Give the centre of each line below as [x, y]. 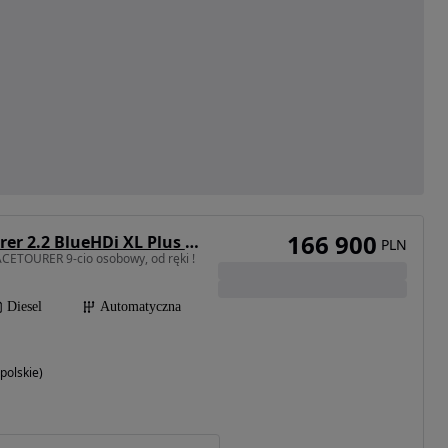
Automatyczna [140, 307]
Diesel [24, 307]
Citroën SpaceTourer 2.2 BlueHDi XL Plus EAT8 [191, 242]
